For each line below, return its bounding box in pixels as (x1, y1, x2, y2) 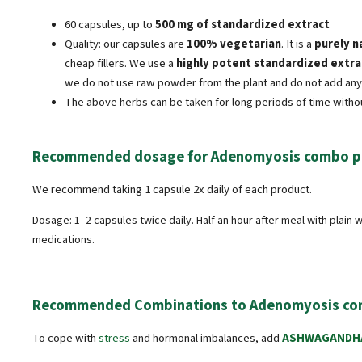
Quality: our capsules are (65, 36, 187, 53)
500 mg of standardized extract (155, 16, 330, 34)
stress (99, 329, 130, 347)
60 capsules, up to (65, 16, 155, 34)
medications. (32, 232, 95, 249)
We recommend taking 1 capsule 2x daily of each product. (32, 181, 312, 199)
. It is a (281, 36, 314, 53)
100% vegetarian (187, 36, 281, 53)
